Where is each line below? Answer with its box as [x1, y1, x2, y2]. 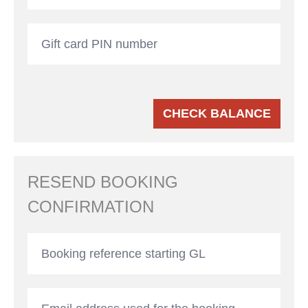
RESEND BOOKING [27, 173, 178, 191]
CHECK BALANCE [163, 107, 271, 120]
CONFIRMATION [27, 197, 154, 216]
